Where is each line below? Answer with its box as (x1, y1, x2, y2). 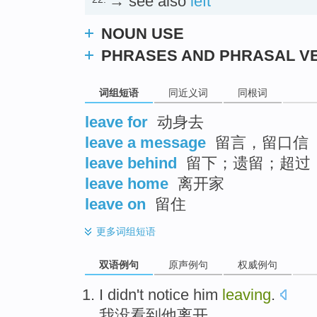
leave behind (85, 154, 177, 173)
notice (148, 285, 189, 304)
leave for (85, 113, 148, 132)
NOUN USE (101, 24, 184, 42)
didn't (108, 285, 144, 304)
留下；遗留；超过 (182, 154, 311, 173)
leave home (85, 175, 168, 193)
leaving (222, 285, 271, 304)
